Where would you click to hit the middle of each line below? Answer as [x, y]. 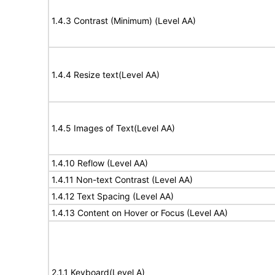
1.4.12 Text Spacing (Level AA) [113, 196]
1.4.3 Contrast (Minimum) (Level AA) [124, 21]
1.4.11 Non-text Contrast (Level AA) [122, 180]
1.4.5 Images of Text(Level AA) [113, 128]
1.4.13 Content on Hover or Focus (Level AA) [140, 213]
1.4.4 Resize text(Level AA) [106, 75]
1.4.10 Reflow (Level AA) [100, 163]
